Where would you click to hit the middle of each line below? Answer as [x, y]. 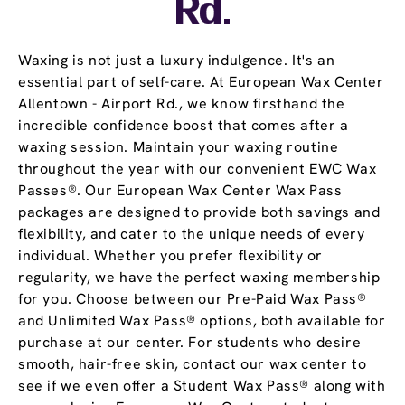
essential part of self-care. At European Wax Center [201, 82]
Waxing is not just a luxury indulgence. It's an [177, 61]
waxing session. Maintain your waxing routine [179, 147]
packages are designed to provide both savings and [199, 212]
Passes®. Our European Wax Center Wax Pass [180, 191]
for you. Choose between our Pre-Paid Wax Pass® [193, 299]
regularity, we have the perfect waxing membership [199, 278]
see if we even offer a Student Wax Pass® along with [202, 386]
